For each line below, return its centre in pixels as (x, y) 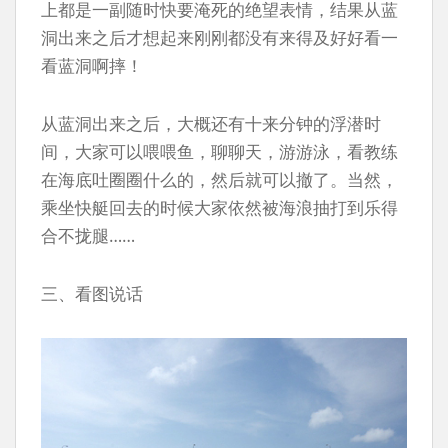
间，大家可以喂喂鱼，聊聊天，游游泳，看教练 (219, 151)
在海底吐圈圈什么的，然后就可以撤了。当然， (219, 179)
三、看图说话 (92, 293)
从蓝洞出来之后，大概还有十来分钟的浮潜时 (211, 123)
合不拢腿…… (88, 235)
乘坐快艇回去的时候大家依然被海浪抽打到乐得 (219, 207)
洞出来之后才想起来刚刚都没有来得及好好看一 (219, 37)
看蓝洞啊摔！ (92, 65)
